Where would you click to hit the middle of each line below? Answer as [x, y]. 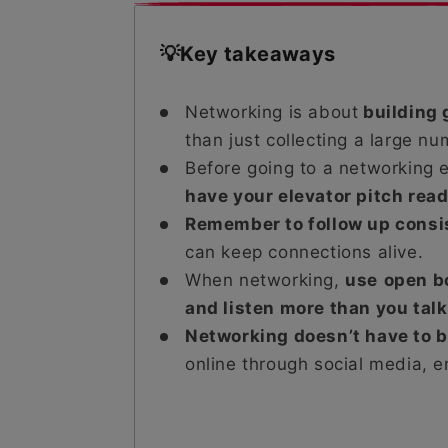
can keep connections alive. [304, 251]
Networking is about [272, 111]
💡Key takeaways [248, 53]
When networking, [265, 279]
